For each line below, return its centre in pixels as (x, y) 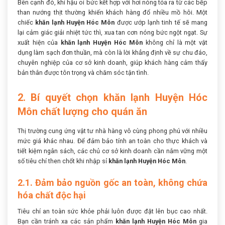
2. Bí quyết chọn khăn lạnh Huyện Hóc (113, 97)
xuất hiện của (39, 42)
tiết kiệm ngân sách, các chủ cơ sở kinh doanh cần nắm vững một (113, 151)
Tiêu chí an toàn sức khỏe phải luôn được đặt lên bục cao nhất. (113, 211)
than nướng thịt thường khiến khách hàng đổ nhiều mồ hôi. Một (113, 12)
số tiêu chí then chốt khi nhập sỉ (63, 161)
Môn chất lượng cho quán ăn (82, 111)
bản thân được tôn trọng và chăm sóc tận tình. (83, 72)
